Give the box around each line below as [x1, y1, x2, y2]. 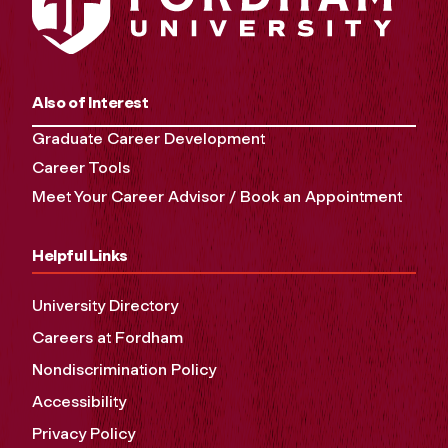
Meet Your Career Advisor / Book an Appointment [32, 186, 402, 206]
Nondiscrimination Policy [32, 359, 216, 379]
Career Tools [32, 157, 130, 177]
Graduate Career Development [32, 128, 265, 148]
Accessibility [32, 391, 126, 411]
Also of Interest [32, 92, 149, 112]
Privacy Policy [32, 423, 135, 443]
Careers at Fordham [32, 327, 183, 347]
